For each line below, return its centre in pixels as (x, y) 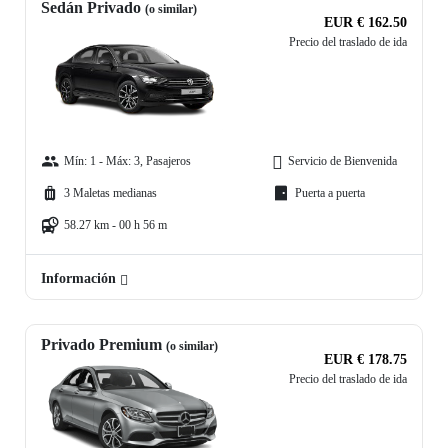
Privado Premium (103, 345)
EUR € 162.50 (365, 23)
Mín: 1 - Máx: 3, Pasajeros (127, 161)
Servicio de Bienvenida (342, 161)
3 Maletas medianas (110, 193)
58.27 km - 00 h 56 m (115, 225)
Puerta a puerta (330, 193)
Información (80, 279)
